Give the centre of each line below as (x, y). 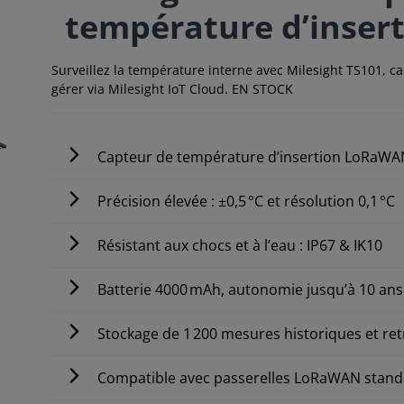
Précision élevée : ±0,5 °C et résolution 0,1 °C (247, 201)
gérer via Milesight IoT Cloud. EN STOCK (172, 88)
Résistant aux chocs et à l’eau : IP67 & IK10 (240, 245)
